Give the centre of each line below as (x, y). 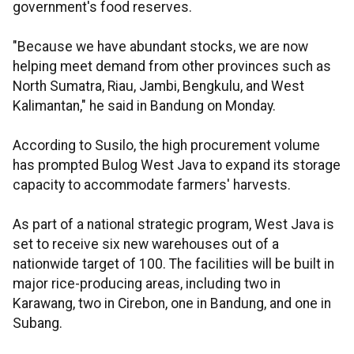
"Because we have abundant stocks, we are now (160, 47)
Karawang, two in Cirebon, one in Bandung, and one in (172, 304)
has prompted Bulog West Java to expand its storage (177, 166)
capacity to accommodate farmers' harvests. (152, 185)
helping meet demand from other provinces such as (172, 67)
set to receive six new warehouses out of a (146, 245)
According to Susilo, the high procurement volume (166, 146)
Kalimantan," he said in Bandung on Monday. (144, 106)
